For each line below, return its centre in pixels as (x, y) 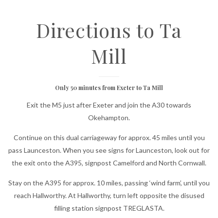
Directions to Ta (109, 30)
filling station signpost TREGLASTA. (109, 208)
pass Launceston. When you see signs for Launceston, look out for (109, 150)
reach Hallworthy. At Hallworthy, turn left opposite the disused (109, 195)
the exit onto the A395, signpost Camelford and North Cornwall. (109, 163)
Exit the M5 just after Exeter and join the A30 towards (109, 105)
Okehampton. (109, 118)
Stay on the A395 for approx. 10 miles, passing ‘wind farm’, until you (109, 183)
